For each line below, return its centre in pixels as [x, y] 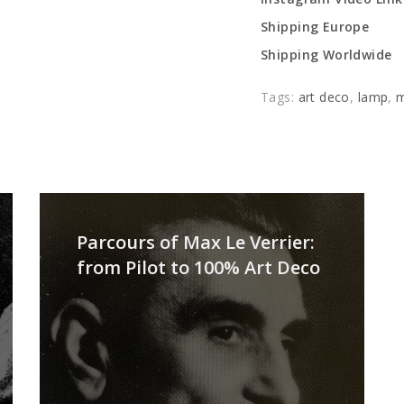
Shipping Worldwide [326, 55]
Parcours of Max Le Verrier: [196, 242]
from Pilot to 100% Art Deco [198, 267]
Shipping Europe [315, 27]
